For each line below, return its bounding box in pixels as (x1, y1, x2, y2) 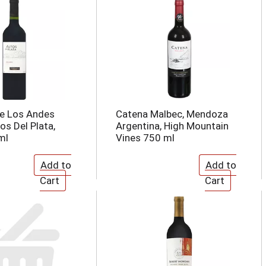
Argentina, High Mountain (115, 120, 229, 132)
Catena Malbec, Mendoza (115, 108, 228, 120)
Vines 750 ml (115, 132, 175, 144)
